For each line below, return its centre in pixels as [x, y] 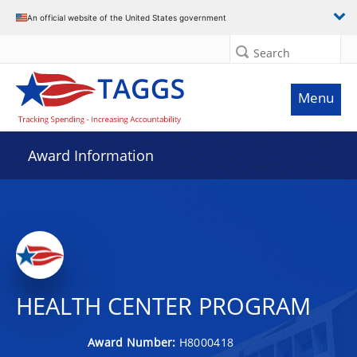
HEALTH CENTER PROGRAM [163, 306]
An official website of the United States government [127, 17]
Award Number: [133, 342]
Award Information [91, 155]
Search [272, 53]
